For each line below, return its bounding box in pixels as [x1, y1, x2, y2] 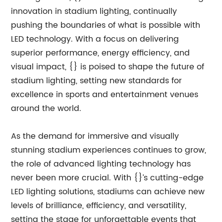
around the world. [11, 102, 82, 115]
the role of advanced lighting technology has [11, 158, 191, 170]
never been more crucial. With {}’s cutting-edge [11, 171, 204, 184]
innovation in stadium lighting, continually [11, 5, 177, 18]
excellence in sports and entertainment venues [11, 88, 199, 101]
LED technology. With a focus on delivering [11, 33, 179, 46]
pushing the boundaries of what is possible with [11, 19, 201, 32]
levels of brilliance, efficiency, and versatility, [11, 199, 187, 212]
